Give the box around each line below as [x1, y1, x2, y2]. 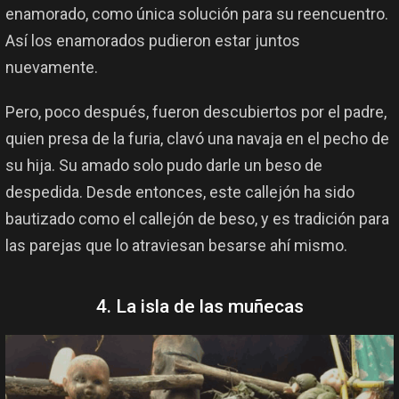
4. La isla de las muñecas [95, 296, 304, 318]
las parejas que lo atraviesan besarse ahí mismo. [5, 236, 347, 256]
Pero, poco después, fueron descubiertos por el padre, [5, 102, 387, 122]
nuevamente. [5, 58, 98, 77]
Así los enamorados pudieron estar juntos [5, 31, 300, 51]
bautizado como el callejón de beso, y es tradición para [5, 209, 389, 229]
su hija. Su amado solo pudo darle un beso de [5, 156, 322, 175]
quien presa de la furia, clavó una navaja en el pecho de [5, 129, 389, 149]
